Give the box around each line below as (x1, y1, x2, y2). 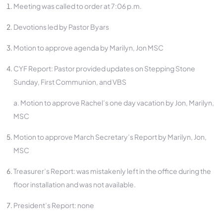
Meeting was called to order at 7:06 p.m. (13, 1, 142, 10)
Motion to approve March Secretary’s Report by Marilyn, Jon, (13, 132, 207, 141)
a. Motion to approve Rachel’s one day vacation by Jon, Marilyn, (13, 98, 214, 107)
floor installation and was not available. (13, 179, 136, 189)
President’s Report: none (13, 200, 94, 210)
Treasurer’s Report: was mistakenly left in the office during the (13, 166, 211, 175)
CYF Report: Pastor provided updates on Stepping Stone (13, 63, 195, 73)
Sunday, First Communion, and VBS (13, 77, 126, 86)
